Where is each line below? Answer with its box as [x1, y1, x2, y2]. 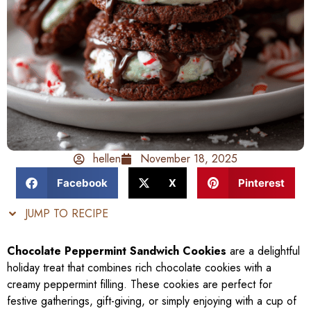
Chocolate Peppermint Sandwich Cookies [7, 243, 226, 260]
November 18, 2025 [140, 151, 237, 167]
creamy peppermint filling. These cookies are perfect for [7, 276, 272, 293]
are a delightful [226, 243, 300, 260]
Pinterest [237, 176, 285, 190]
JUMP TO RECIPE [22, 205, 108, 222]
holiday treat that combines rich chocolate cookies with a [7, 260, 271, 276]
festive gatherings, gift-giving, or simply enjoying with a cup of [7, 293, 296, 310]
